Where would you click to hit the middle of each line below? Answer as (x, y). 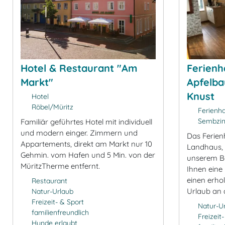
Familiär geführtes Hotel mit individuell (86, 122)
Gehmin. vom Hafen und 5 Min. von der (88, 155)
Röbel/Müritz (51, 107)
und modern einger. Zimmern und (79, 133)
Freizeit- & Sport (58, 202)
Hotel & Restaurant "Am (79, 68)
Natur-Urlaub (52, 191)
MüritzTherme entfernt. (60, 166)
